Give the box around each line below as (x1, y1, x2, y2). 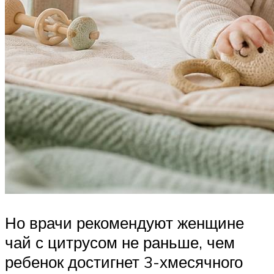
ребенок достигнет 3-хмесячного (5, 252, 243, 272)
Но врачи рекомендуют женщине (5, 213, 244, 233)
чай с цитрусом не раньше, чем (5, 232, 235, 253)
